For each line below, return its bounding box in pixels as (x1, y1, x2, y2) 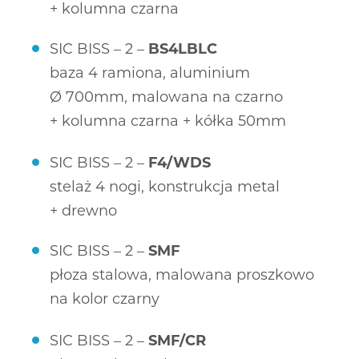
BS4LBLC (144, 40, 217, 58)
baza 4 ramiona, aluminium (50, 64, 250, 82)
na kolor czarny (50, 290, 159, 308)
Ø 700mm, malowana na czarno (50, 88, 283, 106)
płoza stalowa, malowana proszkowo (50, 266, 314, 284)
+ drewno (50, 202, 117, 220)
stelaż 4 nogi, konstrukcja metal (50, 178, 280, 196)
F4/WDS (144, 154, 211, 171)
